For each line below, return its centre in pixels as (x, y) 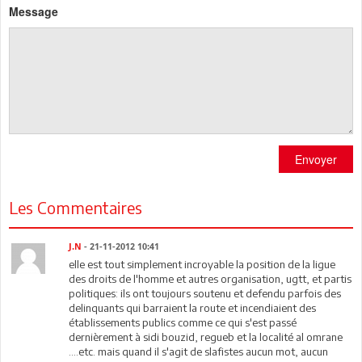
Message (34, 11)
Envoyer (316, 159)
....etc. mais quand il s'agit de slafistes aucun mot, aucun (199, 351)
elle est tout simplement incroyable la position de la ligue (202, 264)
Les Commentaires (76, 207)
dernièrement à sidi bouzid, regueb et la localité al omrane (206, 337)
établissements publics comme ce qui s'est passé (183, 322)
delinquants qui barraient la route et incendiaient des (193, 308)
